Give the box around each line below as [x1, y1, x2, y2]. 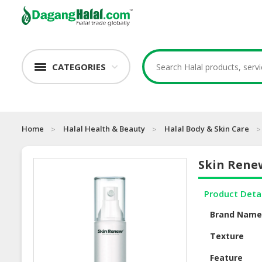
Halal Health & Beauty [63, 123, 145, 135]
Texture [210, 230, 244, 242]
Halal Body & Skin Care [164, 123, 249, 135]
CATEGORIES [52, 61, 106, 73]
